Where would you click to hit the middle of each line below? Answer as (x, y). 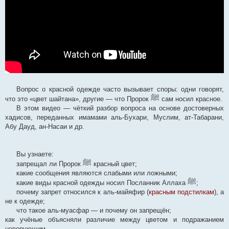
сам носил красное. (191, 99)
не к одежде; (25, 201)
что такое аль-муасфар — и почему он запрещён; (94, 211)
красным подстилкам (181, 192)
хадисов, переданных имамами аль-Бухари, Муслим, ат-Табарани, (114, 118)
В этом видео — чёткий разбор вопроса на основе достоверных (120, 108)
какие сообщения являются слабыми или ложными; (97, 173)
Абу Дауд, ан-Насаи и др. (45, 127)
